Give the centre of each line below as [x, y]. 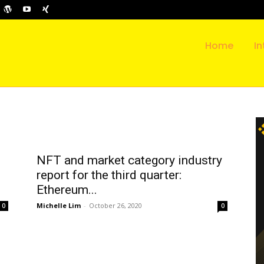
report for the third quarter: [109, 175]
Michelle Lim [59, 205]
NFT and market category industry [129, 160]
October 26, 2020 [115, 205]
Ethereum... [67, 189]
